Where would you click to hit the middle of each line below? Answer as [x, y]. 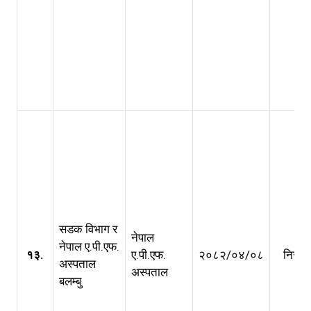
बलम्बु [70, 281]
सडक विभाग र [88, 229]
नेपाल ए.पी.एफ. [89, 246]
